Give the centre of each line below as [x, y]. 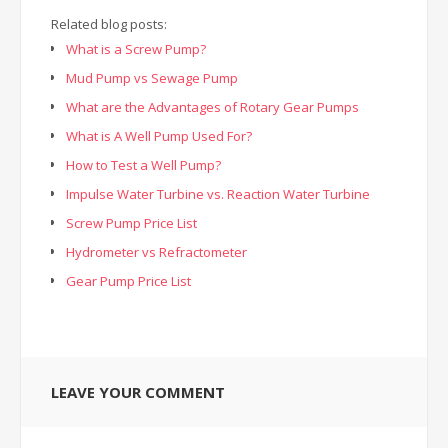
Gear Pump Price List [128, 281]
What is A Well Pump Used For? [159, 136]
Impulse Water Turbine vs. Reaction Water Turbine [218, 194]
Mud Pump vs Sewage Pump [152, 78]
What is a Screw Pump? [136, 49]
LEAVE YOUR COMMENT [138, 392]
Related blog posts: [109, 24]
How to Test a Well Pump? [143, 165]
